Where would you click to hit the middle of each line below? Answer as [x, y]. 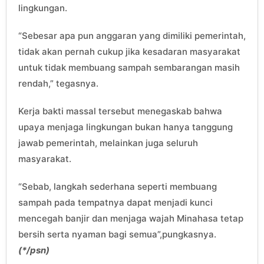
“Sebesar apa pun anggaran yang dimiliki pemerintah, [132, 35]
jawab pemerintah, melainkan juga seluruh [108, 143]
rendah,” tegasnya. [58, 83]
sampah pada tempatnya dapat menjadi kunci [115, 202]
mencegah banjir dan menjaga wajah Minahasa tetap [131, 218]
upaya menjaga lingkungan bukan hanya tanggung [126, 127]
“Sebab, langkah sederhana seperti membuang [118, 186]
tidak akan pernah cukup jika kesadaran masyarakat [129, 51]
